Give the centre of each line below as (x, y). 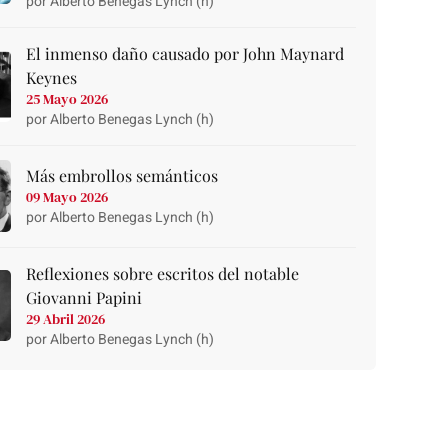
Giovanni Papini (84, 297)
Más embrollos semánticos (122, 176)
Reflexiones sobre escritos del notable (163, 273)
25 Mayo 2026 (67, 99)
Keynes (52, 78)
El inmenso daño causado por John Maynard (185, 54)
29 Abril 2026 (66, 318)
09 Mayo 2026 (67, 197)
